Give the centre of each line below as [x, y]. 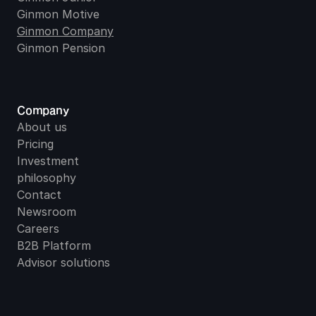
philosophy [47, 178]
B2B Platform [54, 245]
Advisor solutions [63, 262]
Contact [39, 195]
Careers [38, 229]
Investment [48, 161]
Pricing [35, 144]
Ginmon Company [65, 31]
